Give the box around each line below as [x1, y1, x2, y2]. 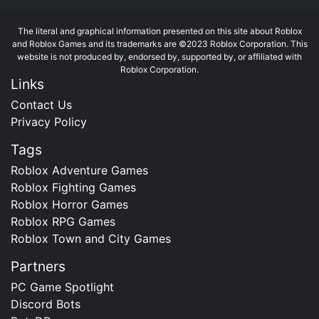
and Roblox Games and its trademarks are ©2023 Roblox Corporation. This [11, 38, 308, 49]
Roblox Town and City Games [11, 231, 171, 246]
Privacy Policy [11, 114, 87, 129]
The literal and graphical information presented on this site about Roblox [17, 25, 302, 36]
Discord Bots [11, 296, 80, 311]
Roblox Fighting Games [11, 179, 136, 194]
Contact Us [11, 97, 72, 112]
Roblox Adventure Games [11, 162, 148, 177]
